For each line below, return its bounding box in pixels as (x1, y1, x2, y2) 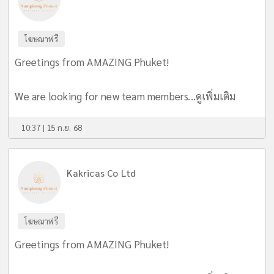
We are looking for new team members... (15, 89, 196, 103)
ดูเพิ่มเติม (196, 89, 236, 103)
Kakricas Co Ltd (67, 167, 136, 179)
